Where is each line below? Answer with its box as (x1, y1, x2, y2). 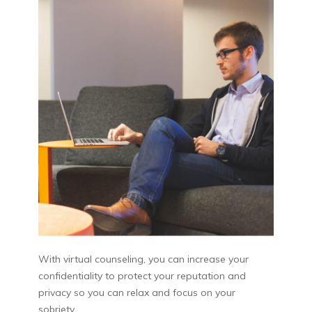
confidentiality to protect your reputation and (38, 269, 246, 282)
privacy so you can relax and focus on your (38, 286, 235, 299)
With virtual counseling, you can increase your (38, 252, 249, 265)
